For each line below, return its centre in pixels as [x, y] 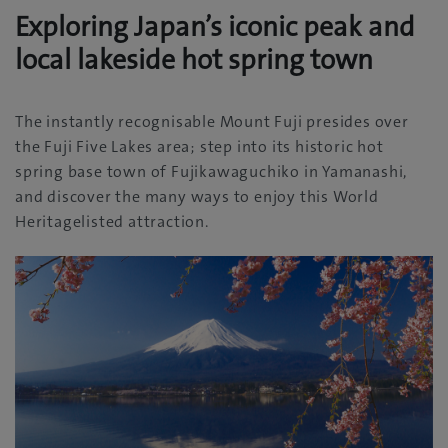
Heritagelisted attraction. [112, 221]
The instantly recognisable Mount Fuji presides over [212, 121]
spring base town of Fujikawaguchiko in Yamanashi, [211, 171]
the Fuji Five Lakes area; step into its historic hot [199, 146]
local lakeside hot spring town [194, 60]
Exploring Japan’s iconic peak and [215, 27]
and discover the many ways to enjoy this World [197, 196]
